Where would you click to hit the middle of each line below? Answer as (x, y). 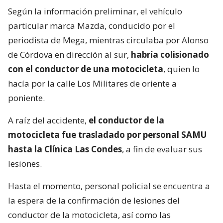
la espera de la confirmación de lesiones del (94, 200)
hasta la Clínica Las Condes (65, 149)
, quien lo (181, 69)
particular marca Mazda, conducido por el (92, 25)
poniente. (26, 98)
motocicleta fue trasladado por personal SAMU (107, 134)
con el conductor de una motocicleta (86, 69)
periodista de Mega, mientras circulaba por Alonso (108, 40)
